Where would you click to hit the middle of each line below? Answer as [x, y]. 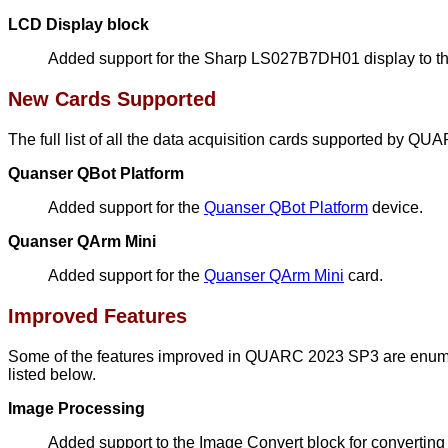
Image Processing [76, 408]
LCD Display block [78, 24]
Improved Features [97, 316]
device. [395, 207]
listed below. [52, 374]
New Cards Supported [112, 99]
